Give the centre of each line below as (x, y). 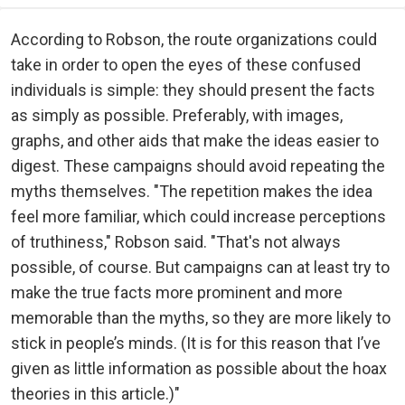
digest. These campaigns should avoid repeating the (198, 165)
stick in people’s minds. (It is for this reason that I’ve (196, 343)
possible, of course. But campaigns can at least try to (200, 267)
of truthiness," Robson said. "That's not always (176, 241)
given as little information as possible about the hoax (199, 368)
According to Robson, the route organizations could (194, 39)
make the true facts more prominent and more (177, 292)
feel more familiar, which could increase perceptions (198, 216)
